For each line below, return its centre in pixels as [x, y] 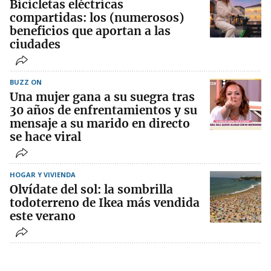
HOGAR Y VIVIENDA [43, 174]
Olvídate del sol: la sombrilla [91, 189]
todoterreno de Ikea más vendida [105, 202]
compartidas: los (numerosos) [97, 17]
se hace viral [45, 136]
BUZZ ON [26, 82]
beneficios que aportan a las [90, 31]
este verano [43, 216]
